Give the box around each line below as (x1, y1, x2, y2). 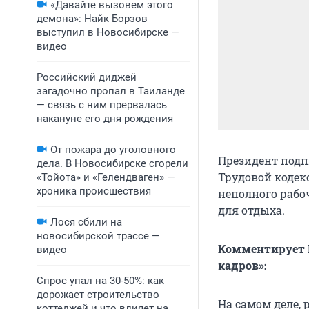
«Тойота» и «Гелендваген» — (37, 171, 175, 183)
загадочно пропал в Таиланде (37, 85, 185, 97)
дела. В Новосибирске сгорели (37, 157, 188, 170)
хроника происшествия (37, 185, 151, 197)
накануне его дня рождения (37, 112, 173, 125)
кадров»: (218, 258, 267, 273)
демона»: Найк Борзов (37, 12, 148, 25)
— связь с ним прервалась (37, 99, 167, 111)
